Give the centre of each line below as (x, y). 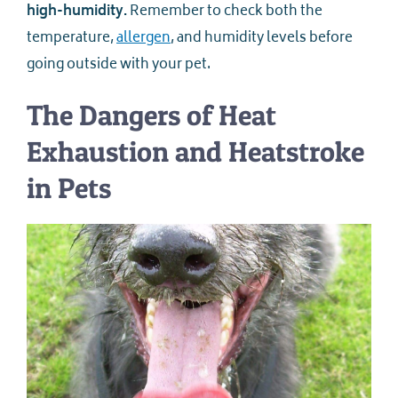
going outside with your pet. (119, 65)
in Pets (69, 187)
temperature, (72, 38)
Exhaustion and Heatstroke (195, 151)
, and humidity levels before (262, 38)
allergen (143, 38)
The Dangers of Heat (151, 115)
